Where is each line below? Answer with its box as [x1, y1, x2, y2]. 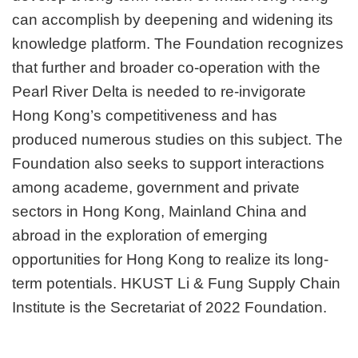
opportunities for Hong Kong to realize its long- [12, 251, 328, 268]
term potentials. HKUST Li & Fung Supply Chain [12, 275, 340, 292]
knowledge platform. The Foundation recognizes [12, 35, 344, 53]
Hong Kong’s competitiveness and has [12, 107, 277, 125]
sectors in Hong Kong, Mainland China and [12, 203, 307, 221]
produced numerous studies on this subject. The [12, 131, 343, 149]
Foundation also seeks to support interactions [12, 155, 324, 173]
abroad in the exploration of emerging [12, 227, 268, 245]
